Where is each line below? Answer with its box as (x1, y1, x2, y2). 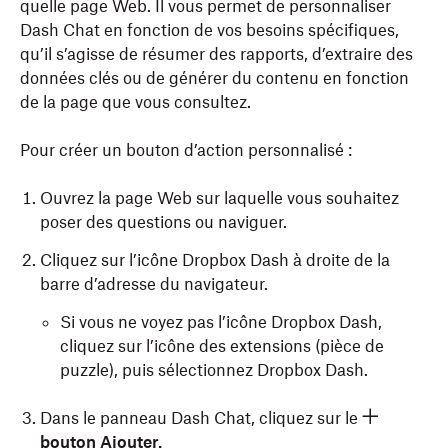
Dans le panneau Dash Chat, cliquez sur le (40, 408, 358, 428)
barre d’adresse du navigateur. (40, 274, 268, 294)
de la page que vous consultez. (20, 92, 251, 112)
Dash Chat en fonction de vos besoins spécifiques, (20, 20, 399, 40)
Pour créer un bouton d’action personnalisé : (20, 140, 352, 160)
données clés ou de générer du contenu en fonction (20, 68, 409, 88)
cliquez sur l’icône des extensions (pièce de (60, 336, 384, 356)
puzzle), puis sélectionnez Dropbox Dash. (60, 360, 368, 380)
